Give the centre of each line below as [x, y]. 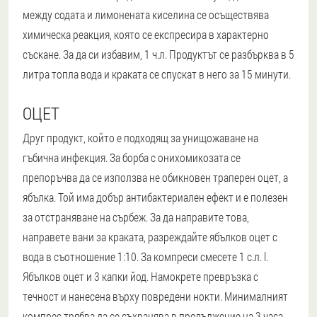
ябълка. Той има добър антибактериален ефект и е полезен [155, 197]
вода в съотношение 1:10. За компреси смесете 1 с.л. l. [145, 257]
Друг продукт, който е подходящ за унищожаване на [140, 138]
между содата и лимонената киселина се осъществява [146, 15]
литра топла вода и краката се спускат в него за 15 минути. [157, 74]
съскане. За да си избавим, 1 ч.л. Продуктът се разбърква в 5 [158, 54]
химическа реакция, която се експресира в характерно [146, 35]
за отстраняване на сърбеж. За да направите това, [136, 217]
